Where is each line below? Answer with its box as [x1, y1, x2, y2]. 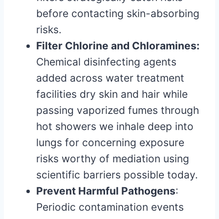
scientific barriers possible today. [36, 169, 198, 181]
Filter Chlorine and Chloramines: [36, 40, 199, 52]
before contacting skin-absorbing [36, 7, 199, 20]
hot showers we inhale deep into [36, 120, 194, 133]
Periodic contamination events [36, 201, 184, 214]
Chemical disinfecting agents [36, 56, 176, 68]
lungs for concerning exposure [36, 136, 184, 149]
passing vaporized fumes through [36, 104, 199, 117]
